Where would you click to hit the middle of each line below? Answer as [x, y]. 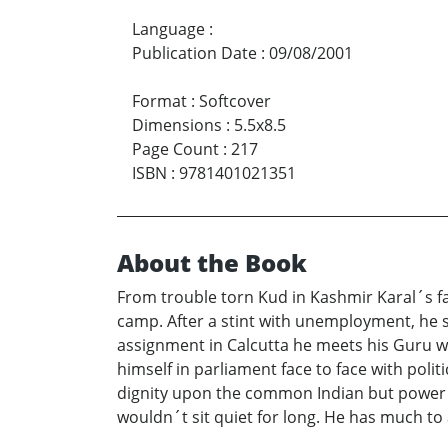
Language [168, 28]
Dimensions [177, 124]
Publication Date [194, 52]
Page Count [175, 148]
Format [159, 100]
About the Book [212, 262]
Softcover [235, 100]
